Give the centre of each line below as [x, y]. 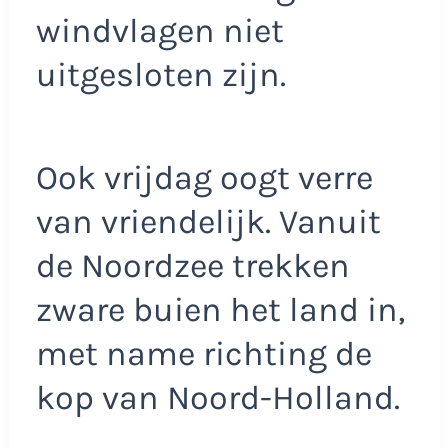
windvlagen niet [159, 30]
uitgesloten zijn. [160, 74]
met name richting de [203, 354]
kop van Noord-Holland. [217, 398]
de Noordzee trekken [192, 266]
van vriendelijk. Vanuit [208, 222]
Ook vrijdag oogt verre [204, 178]
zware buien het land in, [220, 310]
